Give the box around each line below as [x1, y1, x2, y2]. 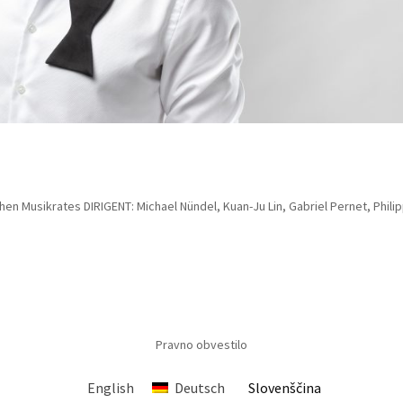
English [87, 379, 135, 398]
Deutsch [174, 379, 225, 398]
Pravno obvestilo [155, 336, 247, 354]
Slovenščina [248, 379, 322, 398]
